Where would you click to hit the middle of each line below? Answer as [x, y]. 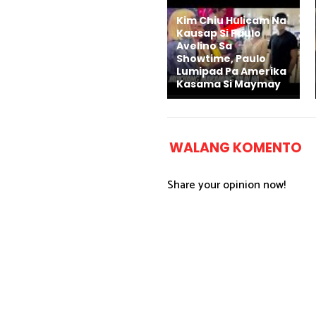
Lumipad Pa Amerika [231, 72]
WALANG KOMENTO [236, 148]
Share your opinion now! [226, 186]
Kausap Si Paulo [219, 34]
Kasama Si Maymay [229, 84]
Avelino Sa [204, 46]
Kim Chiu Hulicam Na [231, 21]
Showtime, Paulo [221, 59]
